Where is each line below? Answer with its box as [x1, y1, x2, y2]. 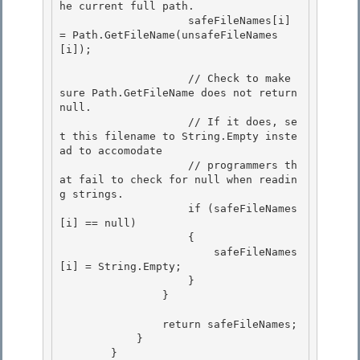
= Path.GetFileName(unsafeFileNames [59, 29, 278, 42]
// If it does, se [59, 116, 188, 129]
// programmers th [59, 159, 188, 172]
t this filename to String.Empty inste [59, 130, 297, 143]
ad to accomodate [59, 145, 169, 157]
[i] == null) [59, 217, 137, 230]
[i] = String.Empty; [59, 260, 188, 273]
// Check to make [59, 72, 188, 85]
